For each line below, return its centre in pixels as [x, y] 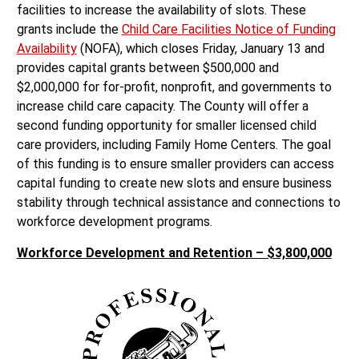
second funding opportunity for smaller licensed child [166, 126]
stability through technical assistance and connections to [178, 203]
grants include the [69, 30]
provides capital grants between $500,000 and [147, 68]
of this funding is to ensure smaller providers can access [175, 164]
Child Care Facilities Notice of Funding [228, 30]
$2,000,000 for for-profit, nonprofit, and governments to [174, 87]
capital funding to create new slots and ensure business [174, 184]
